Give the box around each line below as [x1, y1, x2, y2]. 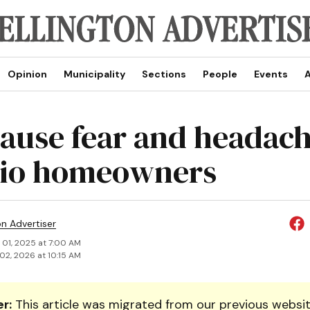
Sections [141, 68, 186, 80]
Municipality [63, 68, 125, 80]
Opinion [7, 68, 47, 80]
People [202, 68, 237, 80]
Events [253, 68, 288, 80]
